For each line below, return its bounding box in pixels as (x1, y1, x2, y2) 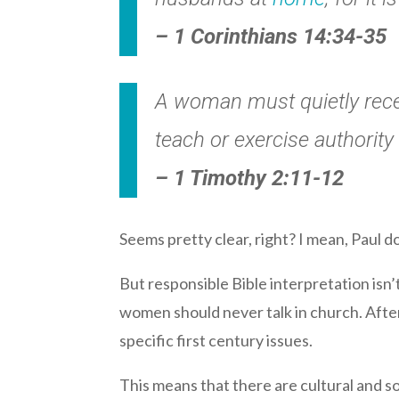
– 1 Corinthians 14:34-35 (155, 23, 387, 49)
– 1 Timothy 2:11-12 (155, 165, 345, 191)
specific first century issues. (119, 330, 313, 350)
